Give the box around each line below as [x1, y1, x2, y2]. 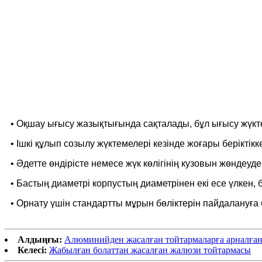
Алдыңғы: [18, 234, 62, 244]
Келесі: [18, 244, 47, 255]
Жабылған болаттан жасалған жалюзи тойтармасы [49, 244, 251, 255]
